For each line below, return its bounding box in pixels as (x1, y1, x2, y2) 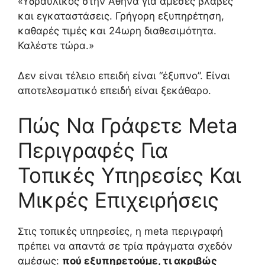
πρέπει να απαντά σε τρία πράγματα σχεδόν (18, 240, 232, 253)
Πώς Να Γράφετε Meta (18, 113, 238, 138)
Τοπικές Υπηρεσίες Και (18, 163, 241, 188)
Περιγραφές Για (18, 138, 168, 163)
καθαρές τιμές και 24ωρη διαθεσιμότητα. (18, 25, 216, 37)
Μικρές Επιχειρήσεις (18, 188, 219, 213)
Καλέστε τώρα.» (18, 40, 94, 52)
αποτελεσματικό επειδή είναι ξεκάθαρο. (18, 84, 211, 96)
